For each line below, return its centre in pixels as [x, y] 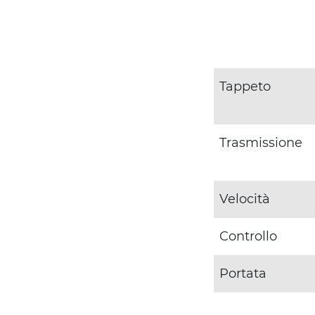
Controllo [248, 237]
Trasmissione [261, 143]
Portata [243, 274]
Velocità [245, 199]
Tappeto [245, 87]
